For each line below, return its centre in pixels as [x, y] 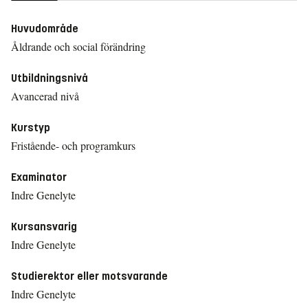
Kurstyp [31, 128]
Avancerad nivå [45, 96]
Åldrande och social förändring [78, 46]
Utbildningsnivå [49, 78]
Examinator [39, 177]
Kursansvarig [44, 227]
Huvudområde [45, 29]
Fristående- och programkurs [73, 145]
